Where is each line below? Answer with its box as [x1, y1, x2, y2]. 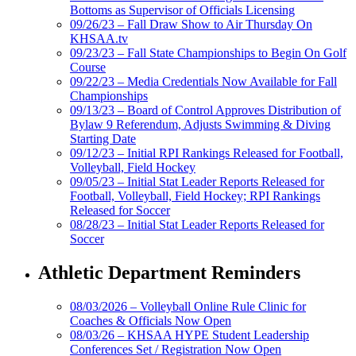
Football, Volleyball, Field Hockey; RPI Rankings [70, 189, 320, 203]
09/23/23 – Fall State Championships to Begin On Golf [70, 46, 346, 60]
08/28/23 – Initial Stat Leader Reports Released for [70, 218, 324, 232]
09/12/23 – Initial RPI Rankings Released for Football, [70, 146, 343, 161]
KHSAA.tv [70, 32, 128, 46]
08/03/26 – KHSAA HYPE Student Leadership [70, 328, 309, 342]
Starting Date [70, 132, 136, 146]
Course [70, 60, 106, 75]
